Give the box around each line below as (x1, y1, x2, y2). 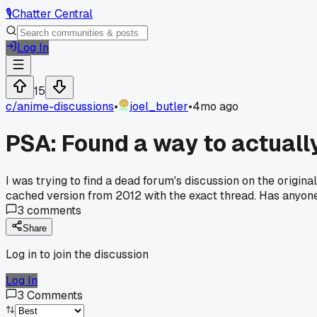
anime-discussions (17, 99, 114, 114)
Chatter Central (12, 6, 93, 21)
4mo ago (192, 99, 238, 114)
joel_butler (129, 99, 188, 114)
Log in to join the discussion (6, 246, 149, 262)
